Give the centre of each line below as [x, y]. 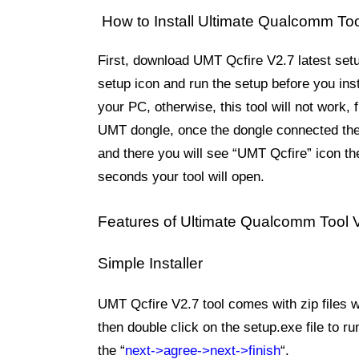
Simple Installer [150, 263]
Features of [139, 221]
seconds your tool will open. [181, 177]
